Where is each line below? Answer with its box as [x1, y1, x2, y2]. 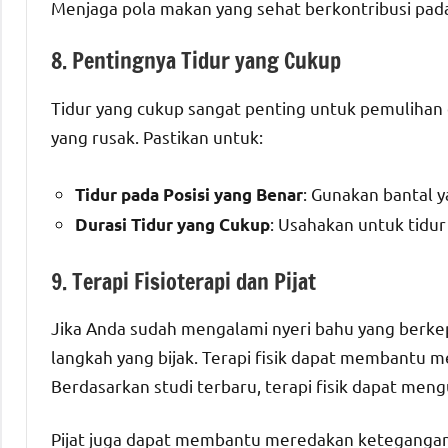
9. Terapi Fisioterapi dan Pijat [51, 265, 316, 297]
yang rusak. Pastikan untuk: [51, 125, 263, 147]
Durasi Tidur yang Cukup [75, 213, 270, 235]
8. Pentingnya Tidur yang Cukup [51, 45, 341, 77]
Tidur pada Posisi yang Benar [75, 183, 303, 205]
